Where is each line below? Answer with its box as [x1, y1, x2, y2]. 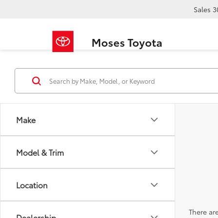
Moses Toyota [91, 34, 163, 50]
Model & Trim [16, 146, 64, 158]
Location [16, 179, 48, 190]
